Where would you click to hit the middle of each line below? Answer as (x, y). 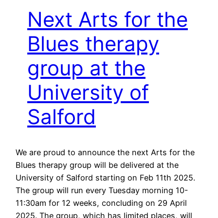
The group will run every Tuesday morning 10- (102, 191)
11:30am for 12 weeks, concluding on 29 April (101, 203)
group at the (86, 68)
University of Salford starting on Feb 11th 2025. (105, 178)
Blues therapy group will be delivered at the (97, 165)
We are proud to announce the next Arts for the (105, 153)
